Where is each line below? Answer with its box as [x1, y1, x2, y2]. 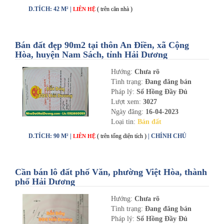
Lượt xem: [110, 98, 143, 105]
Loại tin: [110, 118, 137, 125]
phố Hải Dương [15, 176, 75, 186]
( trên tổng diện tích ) [97, 132, 146, 139]
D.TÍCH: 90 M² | [28, 132, 73, 139]
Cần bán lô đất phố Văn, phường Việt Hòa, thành [15, 167, 207, 177]
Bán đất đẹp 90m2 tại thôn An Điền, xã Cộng [15, 40, 189, 50]
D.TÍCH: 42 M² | [28, 5, 73, 12]
